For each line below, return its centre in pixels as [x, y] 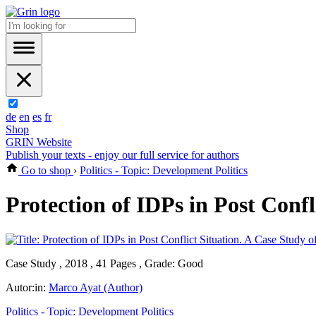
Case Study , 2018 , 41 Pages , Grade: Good [104, 263]
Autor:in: [27, 287]
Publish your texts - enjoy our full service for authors [122, 155]
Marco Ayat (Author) [96, 287]
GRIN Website [39, 142]
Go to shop [46, 170]
